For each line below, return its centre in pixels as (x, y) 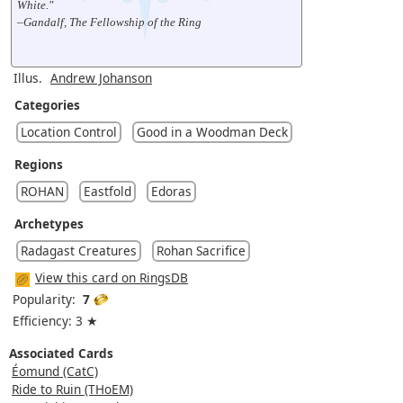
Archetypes (49, 223)
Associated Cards (61, 353)
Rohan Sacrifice (201, 250)
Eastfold (107, 191)
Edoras (171, 191)
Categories (47, 104)
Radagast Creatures (79, 250)
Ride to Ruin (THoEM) (72, 389)
